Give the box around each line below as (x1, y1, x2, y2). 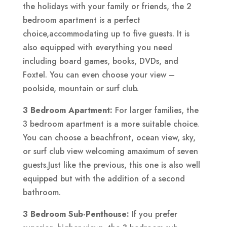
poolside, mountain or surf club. (22, 82, 139, 94)
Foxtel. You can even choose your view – (22, 68, 175, 81)
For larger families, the (115, 104, 199, 116)
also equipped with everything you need (22, 41, 172, 53)
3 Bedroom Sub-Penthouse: (22, 208, 129, 220)
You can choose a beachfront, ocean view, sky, (22, 131, 196, 143)
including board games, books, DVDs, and (22, 55, 178, 67)
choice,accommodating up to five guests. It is (22, 27, 190, 40)
